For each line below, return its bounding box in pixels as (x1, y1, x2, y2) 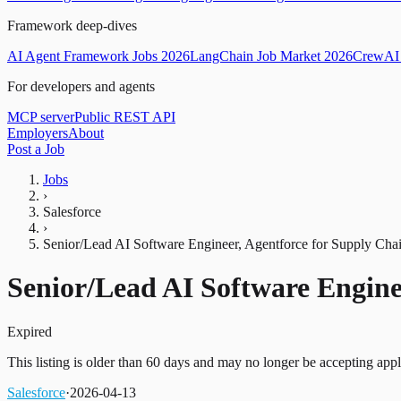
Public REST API (74, 109, 175, 124)
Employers (7, 125, 68, 141)
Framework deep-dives (7, 18, 137, 33)
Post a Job (7, 141, 64, 157)
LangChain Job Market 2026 (190, 48, 353, 64)
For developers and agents (7, 79, 155, 94)
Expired (7, 323, 52, 339)
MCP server (7, 109, 74, 124)
